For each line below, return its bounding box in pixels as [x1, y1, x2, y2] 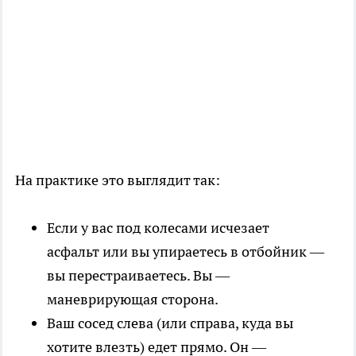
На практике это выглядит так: [15, 170, 220, 189]
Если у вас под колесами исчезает [47, 218, 269, 237]
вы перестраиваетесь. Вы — [47, 265, 230, 284]
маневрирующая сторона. [47, 289, 219, 308]
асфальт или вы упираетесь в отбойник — [47, 242, 324, 261]
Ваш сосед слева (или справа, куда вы [47, 313, 293, 332]
